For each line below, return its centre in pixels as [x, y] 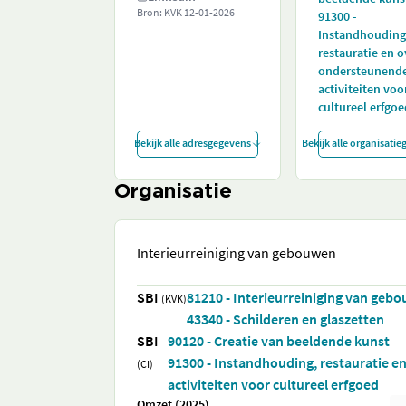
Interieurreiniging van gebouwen [237, 253]
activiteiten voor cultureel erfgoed [273, 384]
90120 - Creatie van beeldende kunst [278, 341]
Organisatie [173, 192]
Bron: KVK [160, 12]
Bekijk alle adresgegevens [192, 143]
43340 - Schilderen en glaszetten [285, 319]
